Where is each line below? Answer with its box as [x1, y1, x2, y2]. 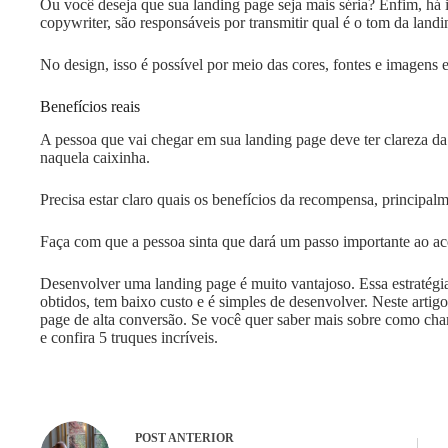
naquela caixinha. [40, 148, 154, 166]
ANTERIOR [166, 431, 234, 446]
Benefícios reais [40, 97, 140, 115]
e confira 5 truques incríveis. [40, 328, 222, 346]
